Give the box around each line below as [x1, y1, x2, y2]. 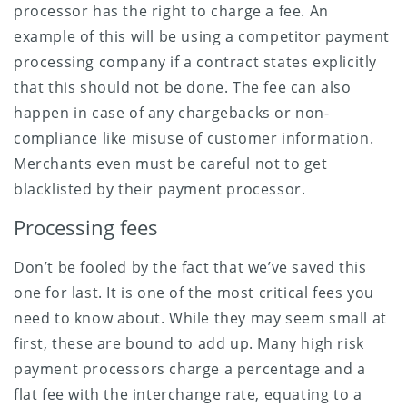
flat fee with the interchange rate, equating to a [14, 383, 362, 404]
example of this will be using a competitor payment [14, 25, 391, 46]
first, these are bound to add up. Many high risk [14, 333, 364, 353]
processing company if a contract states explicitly [14, 51, 378, 72]
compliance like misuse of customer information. [14, 127, 374, 148]
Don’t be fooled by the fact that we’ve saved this [14, 256, 367, 277]
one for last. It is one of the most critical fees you [14, 282, 374, 303]
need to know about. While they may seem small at [14, 307, 387, 328]
